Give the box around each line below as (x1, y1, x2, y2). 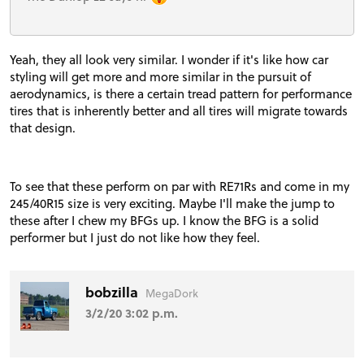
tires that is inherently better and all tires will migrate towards (10, 101, 348, 119)
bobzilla (85, 281, 142, 302)
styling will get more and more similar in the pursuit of (10, 67, 311, 85)
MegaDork (145, 284, 199, 301)
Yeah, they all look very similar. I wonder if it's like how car (10, 50, 328, 68)
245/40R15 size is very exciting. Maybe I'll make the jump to (10, 194, 335, 213)
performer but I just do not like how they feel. (10, 228, 260, 247)
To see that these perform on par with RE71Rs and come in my (10, 177, 349, 196)
